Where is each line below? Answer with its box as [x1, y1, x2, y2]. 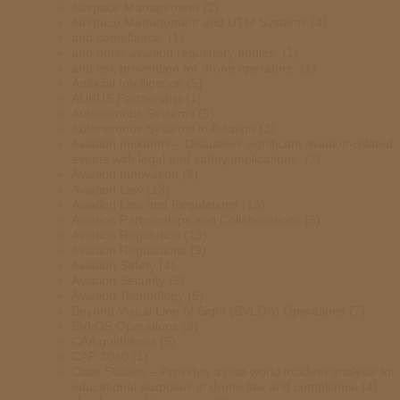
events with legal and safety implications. [71, 152, 301, 166]
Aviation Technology [71, 288, 184, 303]
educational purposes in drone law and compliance [71, 379, 358, 394]
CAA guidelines [71, 334, 156, 348]
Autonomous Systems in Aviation [71, 121, 255, 136]
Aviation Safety [71, 258, 155, 272]
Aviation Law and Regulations [71, 197, 238, 212]
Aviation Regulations [71, 243, 187, 257]
